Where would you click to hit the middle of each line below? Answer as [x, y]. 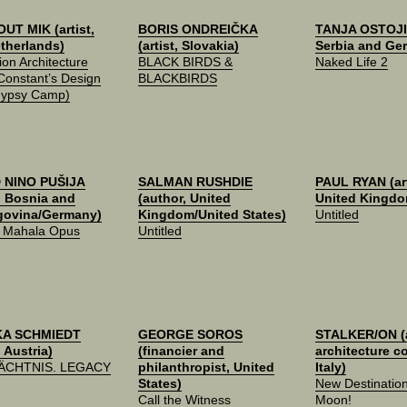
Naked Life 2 [352, 62]
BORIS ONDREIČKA [198, 29]
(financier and [181, 351]
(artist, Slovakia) [189, 45]
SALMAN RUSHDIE [195, 182]
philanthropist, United [206, 367]
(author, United [184, 198]
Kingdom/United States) [212, 214]
